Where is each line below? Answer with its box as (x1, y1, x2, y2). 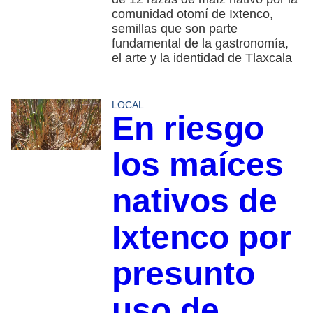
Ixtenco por (111, 218, 292, 256)
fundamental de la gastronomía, (111, 36, 289, 50)
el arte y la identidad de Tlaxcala (111, 50, 292, 65)
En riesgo (111, 109, 264, 147)
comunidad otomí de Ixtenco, (111, 6, 273, 21)
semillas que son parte (111, 21, 238, 36)
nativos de (111, 182, 277, 219)
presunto (111, 254, 255, 292)
